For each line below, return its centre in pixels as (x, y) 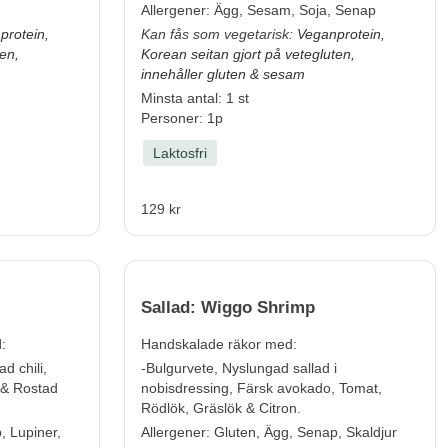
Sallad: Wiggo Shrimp (228, 308)
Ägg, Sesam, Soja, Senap (295, 10)
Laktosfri (180, 153)
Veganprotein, (341, 34)
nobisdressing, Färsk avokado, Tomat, (261, 388)
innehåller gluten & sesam (223, 74)
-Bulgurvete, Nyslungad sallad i (239, 368)
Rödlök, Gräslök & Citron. (221, 408)
